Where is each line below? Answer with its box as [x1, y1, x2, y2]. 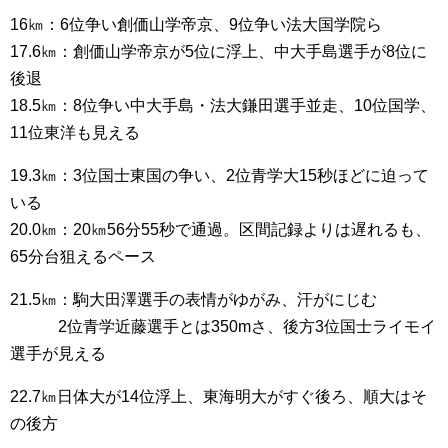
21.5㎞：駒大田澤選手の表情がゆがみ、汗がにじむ [10, 291, 377, 308]
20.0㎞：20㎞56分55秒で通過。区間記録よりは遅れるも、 [10, 221, 431, 238]
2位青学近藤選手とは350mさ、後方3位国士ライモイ [10, 318, 436, 335]
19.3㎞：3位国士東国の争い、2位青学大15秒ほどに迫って [10, 167, 429, 184]
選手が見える [10, 345, 106, 362]
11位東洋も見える [10, 124, 140, 141]
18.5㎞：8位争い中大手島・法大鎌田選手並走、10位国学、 [10, 97, 436, 114]
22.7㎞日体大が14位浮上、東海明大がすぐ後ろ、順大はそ [10, 388, 427, 405]
